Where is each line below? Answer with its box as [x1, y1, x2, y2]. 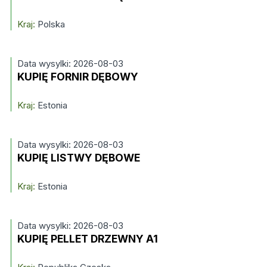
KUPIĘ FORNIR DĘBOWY [17, 70, 138, 83]
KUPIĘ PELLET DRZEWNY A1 [17, 232, 158, 245]
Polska [35, 18, 65, 30]
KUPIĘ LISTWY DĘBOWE [17, 151, 140, 164]
